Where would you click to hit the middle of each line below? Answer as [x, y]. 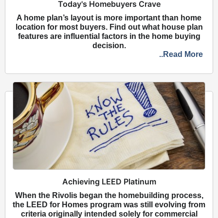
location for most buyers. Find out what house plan [109, 27]
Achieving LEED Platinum [109, 181]
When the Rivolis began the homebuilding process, [109, 195]
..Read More [181, 54]
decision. [109, 46]
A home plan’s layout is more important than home [109, 18]
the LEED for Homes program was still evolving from [109, 204]
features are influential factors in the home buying [109, 36]
